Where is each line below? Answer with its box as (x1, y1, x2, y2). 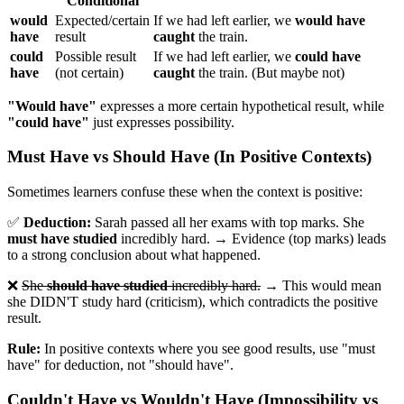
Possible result (55, 48, 136, 64)
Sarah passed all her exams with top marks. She (91, 215, 364, 231)
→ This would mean (261, 278, 381, 294)
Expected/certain (55, 12, 150, 28)
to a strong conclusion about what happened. (7, 247, 261, 263)
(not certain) (55, 64, 124, 80)
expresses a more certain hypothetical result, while (96, 97, 384, 114)
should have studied (47, 278, 168, 294)
